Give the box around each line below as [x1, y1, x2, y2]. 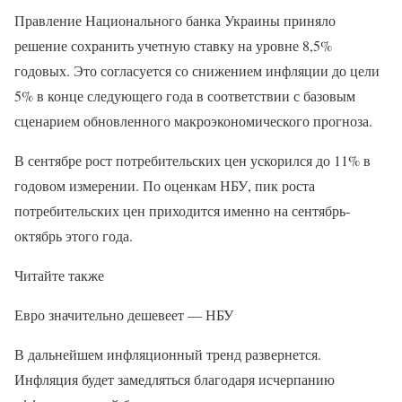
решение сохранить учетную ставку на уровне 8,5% [14, 36, 332, 56]
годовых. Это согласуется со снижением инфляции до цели [14, 61, 380, 81]
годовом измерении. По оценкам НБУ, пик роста [14, 176, 315, 196]
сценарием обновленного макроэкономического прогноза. [14, 111, 372, 131]
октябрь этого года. [14, 226, 133, 246]
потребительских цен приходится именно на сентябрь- [14, 201, 350, 221]
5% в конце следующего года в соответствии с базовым [14, 86, 355, 106]
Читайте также [14, 266, 104, 285]
